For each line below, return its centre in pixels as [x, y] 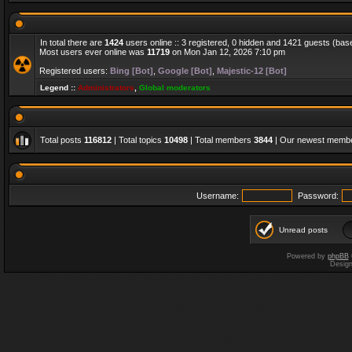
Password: [318, 196]
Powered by [307, 256]
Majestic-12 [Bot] [252, 71]
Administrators [106, 88]
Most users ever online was [93, 52]
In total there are [72, 42]
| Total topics [138, 140]
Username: [218, 196]
